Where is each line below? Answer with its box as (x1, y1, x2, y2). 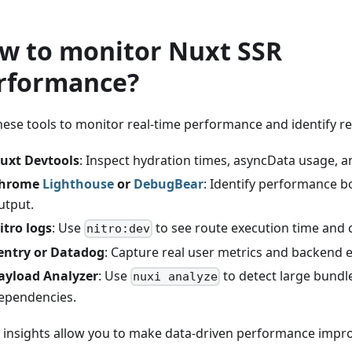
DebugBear (134, 174, 203, 192)
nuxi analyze (133, 269, 218, 284)
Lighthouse (42, 174, 114, 192)
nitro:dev (86, 221, 151, 236)
